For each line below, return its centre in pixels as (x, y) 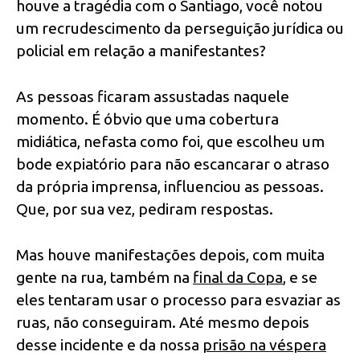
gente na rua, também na (104, 277)
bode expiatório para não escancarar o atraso (173, 164)
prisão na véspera (264, 344)
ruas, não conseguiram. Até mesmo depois (163, 322)
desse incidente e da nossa (109, 344)
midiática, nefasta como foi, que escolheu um (170, 141)
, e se (300, 277)
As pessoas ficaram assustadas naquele (153, 96)
